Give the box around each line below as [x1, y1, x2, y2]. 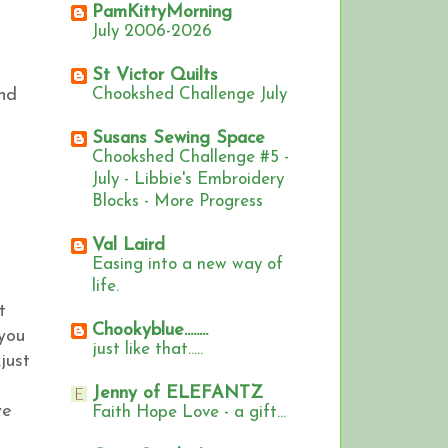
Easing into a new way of [92, 256, 283, 274]
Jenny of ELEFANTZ [92, 384, 263, 404]
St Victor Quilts [92, 66, 218, 86]
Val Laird [92, 236, 165, 256]
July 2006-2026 [92, 23, 212, 41]
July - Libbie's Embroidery [92, 171, 284, 189]
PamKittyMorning [92, 3, 232, 23]
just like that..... [92, 341, 203, 359]
